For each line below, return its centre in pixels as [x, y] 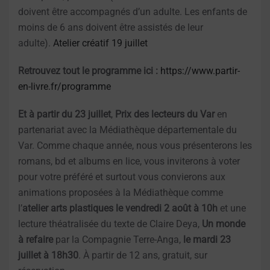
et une [233, 208]
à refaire [36, 239]
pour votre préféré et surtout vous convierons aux [122, 177]
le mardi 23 [207, 239]
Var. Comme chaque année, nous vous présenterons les [135, 145]
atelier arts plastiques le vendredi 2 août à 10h [121, 208]
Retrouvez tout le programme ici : [89, 71]
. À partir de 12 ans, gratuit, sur [143, 255]
